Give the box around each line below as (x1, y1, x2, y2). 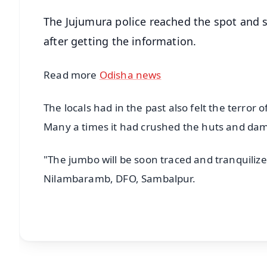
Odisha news (99, 67, 162, 82)
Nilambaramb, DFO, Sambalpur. (44, 171, 201, 185)
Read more (44, 67, 100, 82)
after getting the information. (44, 33, 200, 48)
